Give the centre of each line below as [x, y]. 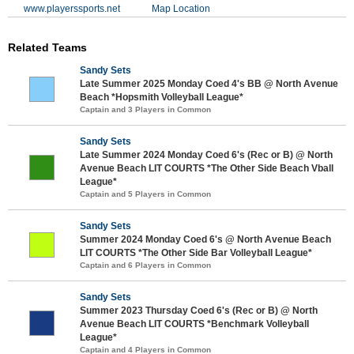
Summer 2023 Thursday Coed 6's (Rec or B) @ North [199, 310]
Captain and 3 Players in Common [145, 109]
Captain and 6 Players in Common [145, 265]
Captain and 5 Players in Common [145, 194]
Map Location [181, 8]
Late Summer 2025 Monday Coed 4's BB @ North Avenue [209, 83]
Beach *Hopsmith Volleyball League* [162, 97]
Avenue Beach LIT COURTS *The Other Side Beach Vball [207, 168]
